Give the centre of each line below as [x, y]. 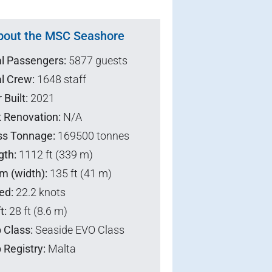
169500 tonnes [92, 135]
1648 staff [60, 79]
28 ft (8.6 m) [37, 211]
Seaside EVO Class [79, 229]
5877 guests [97, 60]
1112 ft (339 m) [55, 154]
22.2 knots [39, 192]
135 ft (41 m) [80, 173]
